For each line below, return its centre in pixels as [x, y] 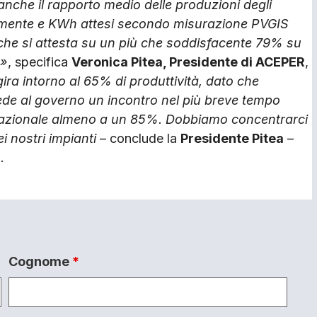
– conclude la [138, 138]
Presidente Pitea [232, 138]
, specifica [40, 62]
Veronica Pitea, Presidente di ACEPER [188, 62]
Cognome [40, 262]
